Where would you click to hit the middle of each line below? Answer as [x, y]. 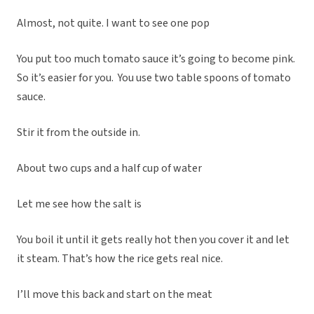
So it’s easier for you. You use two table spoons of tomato [154, 78]
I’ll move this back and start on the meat [115, 295]
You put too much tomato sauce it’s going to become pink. [156, 59]
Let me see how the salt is [79, 204]
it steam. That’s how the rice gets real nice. [120, 259]
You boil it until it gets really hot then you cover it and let [153, 240]
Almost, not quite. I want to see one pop [113, 23]
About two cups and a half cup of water [109, 169]
